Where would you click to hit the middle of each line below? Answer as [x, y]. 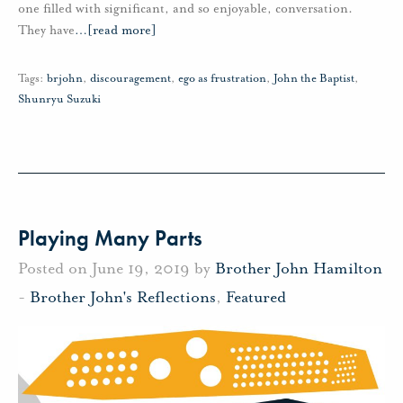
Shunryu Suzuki [59, 99]
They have [46, 30]
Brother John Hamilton [299, 268]
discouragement [130, 78]
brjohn [65, 78]
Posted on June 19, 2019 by [116, 268]
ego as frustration [222, 78]
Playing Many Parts [110, 237]
